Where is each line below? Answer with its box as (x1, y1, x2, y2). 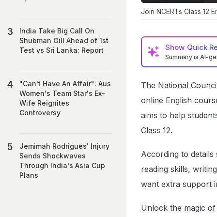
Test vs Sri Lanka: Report (19, 46, 104, 54)
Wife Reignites (19, 99, 69, 107)
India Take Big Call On (19, 27, 94, 35)
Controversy (19, 108, 61, 117)
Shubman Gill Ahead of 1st (19, 36, 108, 45)
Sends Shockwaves (19, 152, 86, 160)
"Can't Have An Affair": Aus (19, 79, 111, 88)
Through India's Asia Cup (19, 161, 105, 170)
